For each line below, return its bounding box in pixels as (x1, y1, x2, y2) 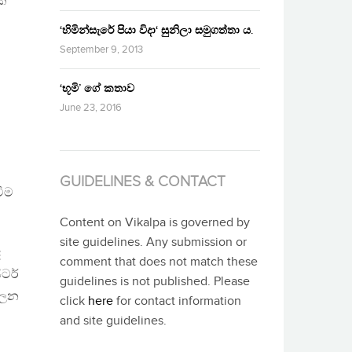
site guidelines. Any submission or (60, 234, 247, 250)
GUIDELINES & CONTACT (60, 172, 225, 190)
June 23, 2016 (60, 101, 122, 114)
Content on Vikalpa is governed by (60, 214, 250, 230)
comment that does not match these (60, 254, 258, 269)
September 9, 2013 (60, 42, 143, 56)
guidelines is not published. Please (60, 273, 250, 289)
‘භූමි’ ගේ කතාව (60, 81, 134, 95)
